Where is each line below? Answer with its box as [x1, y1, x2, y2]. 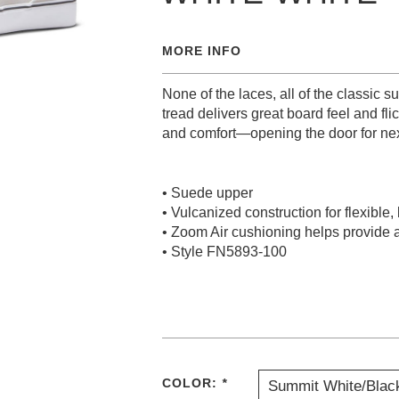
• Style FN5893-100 [162, 244, 287, 259]
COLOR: [162, 376, 222, 390]
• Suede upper [162, 185, 253, 200]
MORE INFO [162, 44, 241, 58]
